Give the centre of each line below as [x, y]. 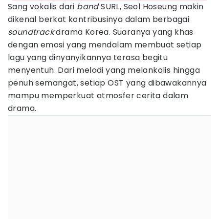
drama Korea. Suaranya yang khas [124, 32]
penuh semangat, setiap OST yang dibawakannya [107, 83]
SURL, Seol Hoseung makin [152, 7]
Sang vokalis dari [43, 7]
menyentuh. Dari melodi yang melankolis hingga [104, 70]
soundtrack [31, 32]
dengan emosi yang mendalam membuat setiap [105, 45]
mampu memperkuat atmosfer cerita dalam [98, 96]
